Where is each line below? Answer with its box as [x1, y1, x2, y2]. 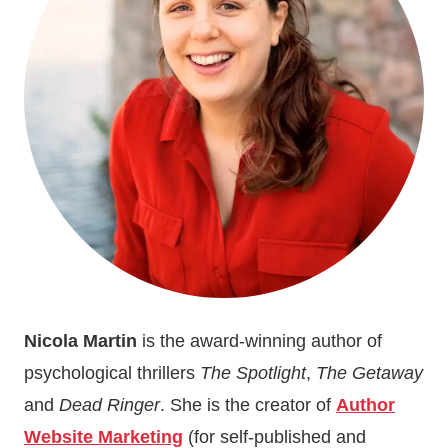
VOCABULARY [138, 11, 243, 28]
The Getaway [316, 362, 423, 383]
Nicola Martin [24, 330, 137, 351]
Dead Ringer [59, 394, 160, 415]
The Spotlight [200, 362, 306, 383]
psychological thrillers [24, 362, 200, 383]
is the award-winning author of [137, 330, 382, 351]
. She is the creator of [160, 394, 336, 415]
